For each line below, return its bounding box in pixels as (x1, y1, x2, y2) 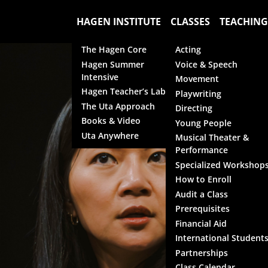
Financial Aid (175, 217, 227, 229)
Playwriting (175, 87, 221, 99)
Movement (175, 73, 219, 84)
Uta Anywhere (81, 129, 139, 141)
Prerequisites (175, 203, 230, 214)
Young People (175, 117, 232, 129)
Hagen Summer (81, 58, 144, 70)
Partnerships (175, 246, 228, 258)
